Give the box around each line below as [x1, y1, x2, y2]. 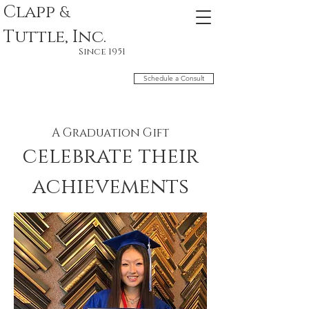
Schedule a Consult [143, 74, 204, 83]
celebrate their [22, 143, 199, 170]
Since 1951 [79, 46, 134, 58]
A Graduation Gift [52, 125, 169, 141]
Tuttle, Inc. [3, 26, 106, 48]
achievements [32, 173, 189, 201]
